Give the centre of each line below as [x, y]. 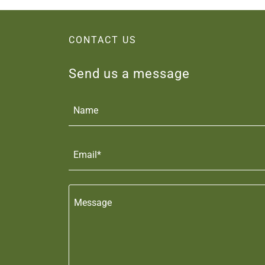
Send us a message [129, 74]
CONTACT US [103, 40]
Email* [87, 155]
